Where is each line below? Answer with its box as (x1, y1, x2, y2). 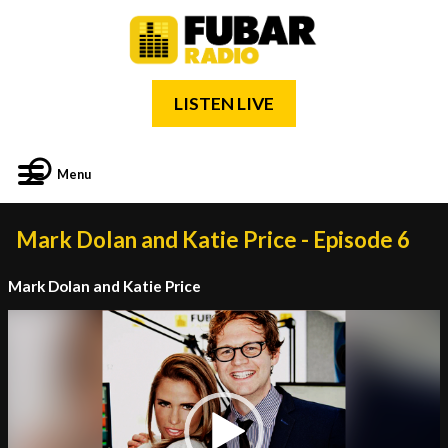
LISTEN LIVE (174, 93, 274, 114)
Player (7, 329, 43, 345)
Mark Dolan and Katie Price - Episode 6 (16, 226, 410, 253)
